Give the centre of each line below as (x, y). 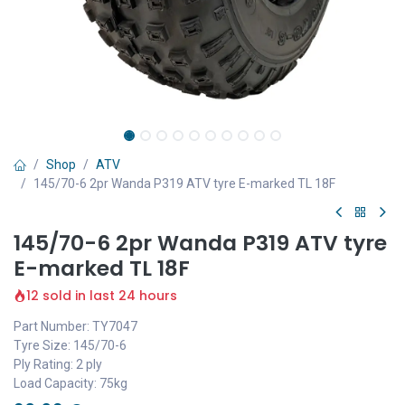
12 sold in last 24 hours (102, 296)
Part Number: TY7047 (75, 326)
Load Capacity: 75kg (71, 383)
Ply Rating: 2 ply (58, 364)
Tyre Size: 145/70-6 (70, 345)
